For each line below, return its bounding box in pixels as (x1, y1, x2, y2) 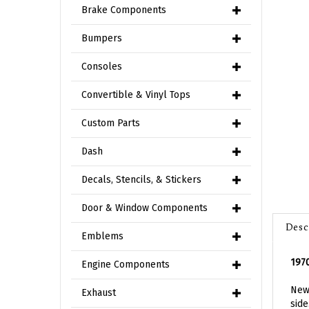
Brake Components (81, 4, 166, 16)
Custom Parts (81, 117, 140, 129)
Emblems (81, 230, 123, 242)
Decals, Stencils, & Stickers (81, 174, 201, 186)
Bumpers (81, 32, 122, 44)
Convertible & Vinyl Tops (81, 89, 190, 101)
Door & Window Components (81, 202, 208, 214)
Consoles (81, 61, 122, 72)
